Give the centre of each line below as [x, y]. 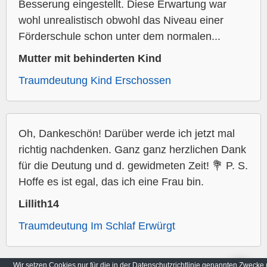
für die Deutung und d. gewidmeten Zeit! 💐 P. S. [133, 166]
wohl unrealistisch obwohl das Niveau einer [121, 21]
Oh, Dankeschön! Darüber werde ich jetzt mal [127, 134]
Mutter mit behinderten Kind [90, 59]
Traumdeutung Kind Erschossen [95, 81]
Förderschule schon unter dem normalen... [119, 37]
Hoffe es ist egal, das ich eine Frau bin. [111, 182]
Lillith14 [39, 204]
